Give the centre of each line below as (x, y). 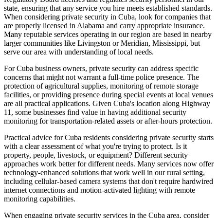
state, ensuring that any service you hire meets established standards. (108, 8)
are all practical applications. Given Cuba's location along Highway (107, 104)
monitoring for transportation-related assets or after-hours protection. (108, 121)
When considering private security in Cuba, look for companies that (107, 17)
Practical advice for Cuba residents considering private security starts (109, 138)
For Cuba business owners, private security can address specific (101, 69)
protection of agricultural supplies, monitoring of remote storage (101, 86)
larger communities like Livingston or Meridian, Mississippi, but (102, 43)
